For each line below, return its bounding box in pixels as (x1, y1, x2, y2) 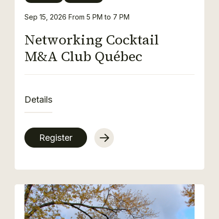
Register (39, 132, 72, 143)
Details (24, 94, 52, 105)
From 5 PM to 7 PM (68, 13, 130, 21)
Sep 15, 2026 (24, 13, 68, 21)
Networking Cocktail (24, 30, 159, 49)
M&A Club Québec (24, 47, 142, 66)
